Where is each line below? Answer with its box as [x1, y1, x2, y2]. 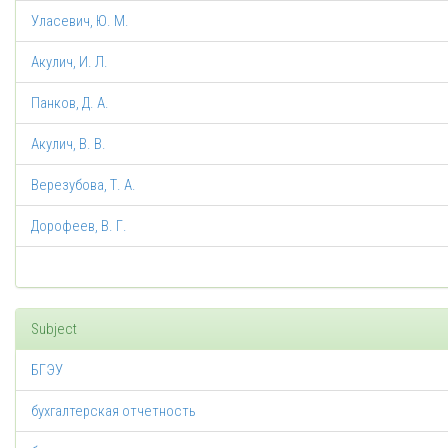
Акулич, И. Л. [31, 53, 108, 71]
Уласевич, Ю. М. [31, 12, 129, 30]
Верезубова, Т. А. [31, 176, 136, 194]
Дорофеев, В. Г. [31, 217, 127, 235]
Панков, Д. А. [31, 94, 109, 112]
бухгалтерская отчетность [31, 402, 196, 420]
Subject [31, 320, 77, 338]
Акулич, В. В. [31, 135, 106, 153]
